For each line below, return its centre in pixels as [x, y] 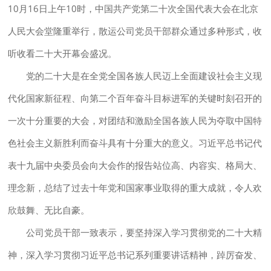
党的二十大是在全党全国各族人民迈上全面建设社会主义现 [144, 75]
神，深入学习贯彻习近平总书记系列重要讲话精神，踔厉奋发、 [135, 254]
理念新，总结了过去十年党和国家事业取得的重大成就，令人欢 [135, 187]
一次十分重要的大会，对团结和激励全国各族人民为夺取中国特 [135, 120]
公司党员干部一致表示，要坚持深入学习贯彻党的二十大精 [144, 232]
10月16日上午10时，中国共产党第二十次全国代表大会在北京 [133, 8]
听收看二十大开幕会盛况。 [63, 53]
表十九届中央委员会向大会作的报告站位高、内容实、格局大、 [135, 165]
